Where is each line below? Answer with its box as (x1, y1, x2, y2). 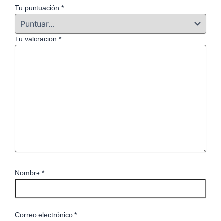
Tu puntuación (15, 4, 61, 12)
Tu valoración (15, 35, 59, 43)
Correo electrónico (15, 211, 74, 219)
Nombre (15, 168, 42, 177)
